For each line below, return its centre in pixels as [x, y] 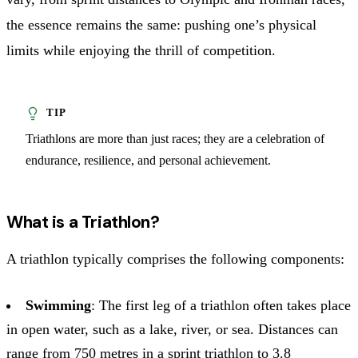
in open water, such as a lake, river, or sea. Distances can [172, 329]
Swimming [58, 305]
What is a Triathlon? [83, 222]
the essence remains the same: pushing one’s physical [161, 24]
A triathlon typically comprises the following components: [175, 259]
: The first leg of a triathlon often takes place [221, 305]
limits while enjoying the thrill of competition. [141, 50]
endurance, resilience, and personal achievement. [148, 160]
